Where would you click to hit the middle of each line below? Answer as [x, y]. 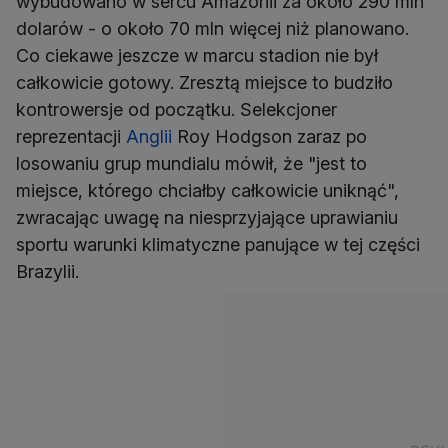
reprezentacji [71, 137]
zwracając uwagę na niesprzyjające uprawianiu [207, 218]
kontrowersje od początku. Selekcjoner [176, 110]
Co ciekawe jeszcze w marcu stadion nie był [197, 56]
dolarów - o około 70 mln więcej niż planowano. [212, 29]
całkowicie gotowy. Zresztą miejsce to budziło [204, 83]
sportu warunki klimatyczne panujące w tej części [218, 245]
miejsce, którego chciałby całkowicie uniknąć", [207, 191]
